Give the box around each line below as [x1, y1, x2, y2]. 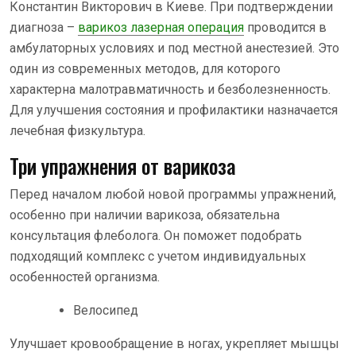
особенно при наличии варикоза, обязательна [10, 207, 280, 222]
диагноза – [10, 19, 78, 35]
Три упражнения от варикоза [10, 150, 236, 180]
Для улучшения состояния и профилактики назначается [10, 102, 338, 118]
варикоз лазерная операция [78, 19, 244, 35]
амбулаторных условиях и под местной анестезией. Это [10, 40, 339, 56]
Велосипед [73, 302, 138, 318]
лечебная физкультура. [10, 122, 145, 138]
